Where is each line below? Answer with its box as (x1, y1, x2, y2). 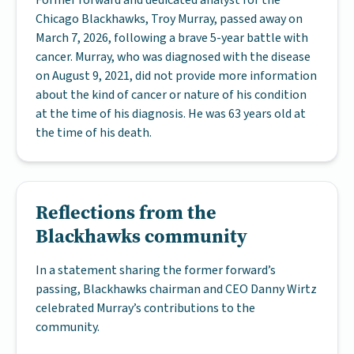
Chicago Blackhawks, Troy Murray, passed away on (36, 10, 303, 28)
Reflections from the (36, 199, 217, 225)
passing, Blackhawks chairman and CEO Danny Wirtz (36, 281, 317, 298)
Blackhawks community (36, 223, 247, 249)
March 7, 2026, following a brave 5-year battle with (36, 29, 308, 47)
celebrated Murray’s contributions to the (36, 299, 255, 317)
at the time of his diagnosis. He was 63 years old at (36, 105, 306, 122)
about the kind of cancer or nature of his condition (36, 86, 307, 104)
